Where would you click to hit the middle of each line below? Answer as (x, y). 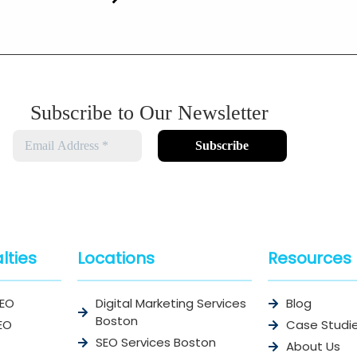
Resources (310, 259)
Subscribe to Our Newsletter (150, 113)
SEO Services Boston (155, 343)
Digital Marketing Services (171, 304)
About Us (313, 347)
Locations (116, 259)
